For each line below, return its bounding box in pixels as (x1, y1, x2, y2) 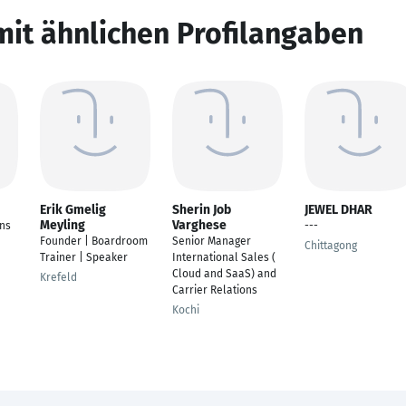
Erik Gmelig (40, 202, 106, 217)
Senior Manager (172, 235, 251, 247)
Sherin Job (172, 202, 231, 217)
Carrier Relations (172, 284, 257, 296)
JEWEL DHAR (304, 202, 372, 217)
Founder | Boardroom (40, 235, 148, 247)
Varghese (172, 217, 227, 233)
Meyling (40, 217, 85, 233)
